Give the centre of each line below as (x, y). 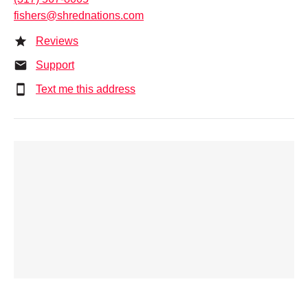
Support (55, 65)
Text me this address (86, 89)
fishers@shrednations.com (79, 16)
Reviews (57, 41)
